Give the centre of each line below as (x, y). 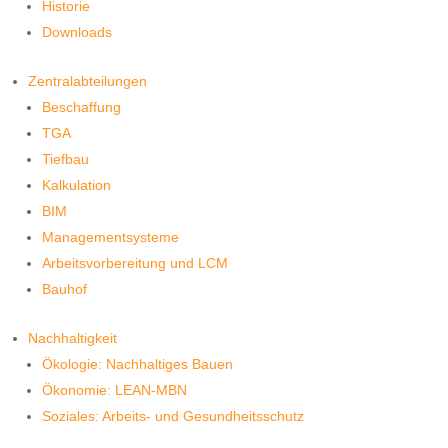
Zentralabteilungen (87, 81)
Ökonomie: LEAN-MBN (114, 390)
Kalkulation (76, 185)
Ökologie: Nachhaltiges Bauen (137, 364)
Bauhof (64, 289)
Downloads (77, 32)
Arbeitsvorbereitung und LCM (135, 263)
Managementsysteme (110, 237)
